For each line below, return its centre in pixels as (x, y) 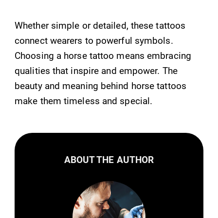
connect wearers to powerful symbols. (94, 40)
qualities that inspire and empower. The (96, 71)
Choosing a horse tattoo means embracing (103, 55)
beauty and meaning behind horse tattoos (100, 86)
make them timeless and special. (84, 101)
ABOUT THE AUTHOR (109, 160)
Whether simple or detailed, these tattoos (100, 25)
